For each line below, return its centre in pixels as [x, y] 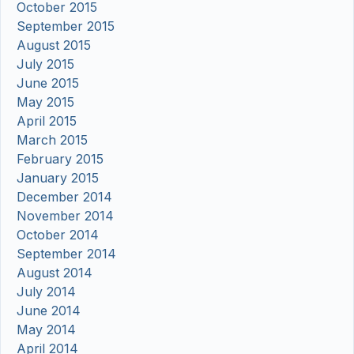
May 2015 [45, 102]
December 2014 [64, 197]
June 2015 [48, 83]
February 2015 [60, 159]
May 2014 [46, 330]
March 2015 [52, 140]
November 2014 [65, 216]
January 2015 [58, 178]
